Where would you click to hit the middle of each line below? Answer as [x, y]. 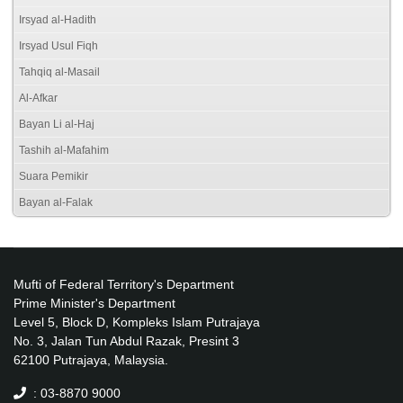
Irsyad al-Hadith [58, 19]
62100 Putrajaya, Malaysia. [91, 359]
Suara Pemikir [54, 176]
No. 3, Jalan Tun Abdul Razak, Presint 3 [126, 340]
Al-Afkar [38, 98]
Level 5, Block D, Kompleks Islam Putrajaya [137, 322]
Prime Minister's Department [94, 303]
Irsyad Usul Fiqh [58, 45]
